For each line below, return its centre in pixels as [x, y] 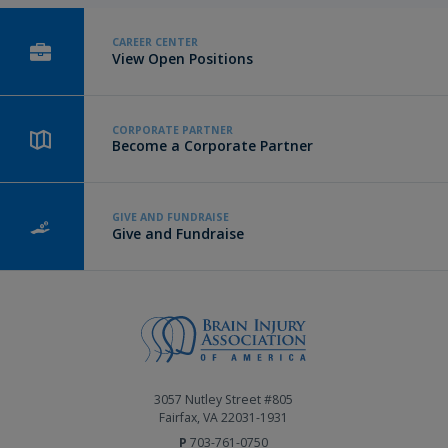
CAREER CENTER [155, 42]
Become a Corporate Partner [212, 146]
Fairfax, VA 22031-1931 [224, 418]
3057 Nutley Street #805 [224, 400]
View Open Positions [182, 58]
